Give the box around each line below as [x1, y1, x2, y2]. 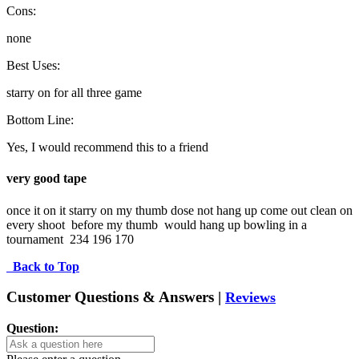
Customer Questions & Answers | [6, 288, 225, 306]
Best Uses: [6, 58, 60, 73]
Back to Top [13, 259, 79, 273]
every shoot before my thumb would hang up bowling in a [6, 217, 307, 232]
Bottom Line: [6, 113, 74, 127]
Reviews [225, 289, 276, 306]
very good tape [6, 171, 87, 186]
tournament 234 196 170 [6, 232, 134, 246]
